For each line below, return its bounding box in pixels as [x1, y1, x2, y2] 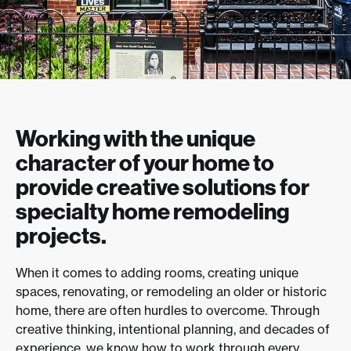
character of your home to [16, 148, 274, 178]
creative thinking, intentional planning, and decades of [16, 321, 330, 338]
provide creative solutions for [16, 172, 309, 202]
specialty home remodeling [16, 197, 289, 226]
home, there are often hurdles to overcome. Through [16, 302, 320, 319]
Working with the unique [16, 124, 255, 154]
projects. [16, 221, 107, 251]
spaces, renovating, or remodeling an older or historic [16, 284, 327, 300]
